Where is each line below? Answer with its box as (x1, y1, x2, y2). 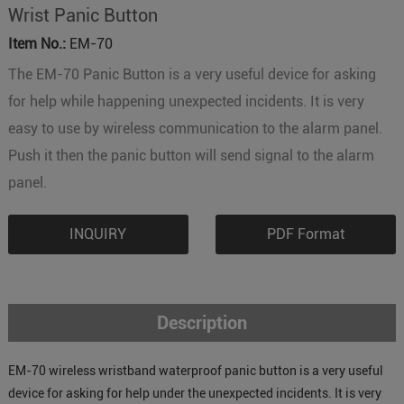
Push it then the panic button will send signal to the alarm (7, 147, 374, 164)
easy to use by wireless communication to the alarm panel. (7, 120, 382, 137)
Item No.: (7, 35, 66, 52)
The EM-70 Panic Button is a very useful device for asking (7, 66, 376, 83)
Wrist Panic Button (7, 5, 158, 26)
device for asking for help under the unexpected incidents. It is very (7, 386, 381, 400)
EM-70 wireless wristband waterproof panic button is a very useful (7, 363, 383, 378)
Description (156, 312, 247, 334)
